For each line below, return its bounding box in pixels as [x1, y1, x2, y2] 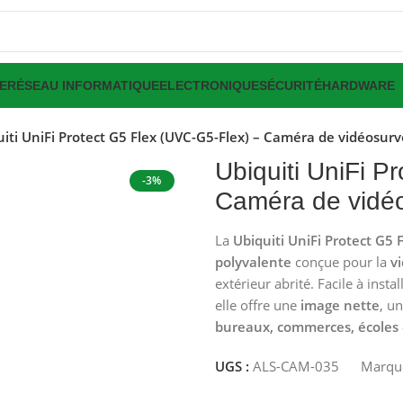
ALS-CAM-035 [252, 357, 339, 375]
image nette [300, 296, 380, 314]
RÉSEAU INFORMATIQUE [7, 78, 159, 93]
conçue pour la [291, 253, 390, 271]
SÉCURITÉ [259, 78, 322, 93]
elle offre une [214, 296, 300, 314]
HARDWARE [322, 78, 395, 93]
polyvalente [214, 253, 291, 271]
